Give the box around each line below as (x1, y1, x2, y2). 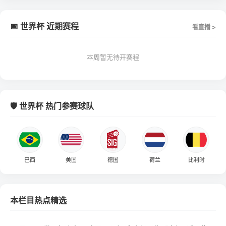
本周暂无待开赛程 (87, 53, 139, 61)
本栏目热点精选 (10, 195, 67, 205)
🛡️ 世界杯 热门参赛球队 (10, 101, 94, 111)
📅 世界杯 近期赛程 (10, 21, 79, 31)
